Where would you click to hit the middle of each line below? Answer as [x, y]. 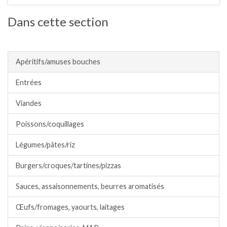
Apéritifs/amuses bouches [58, 61]
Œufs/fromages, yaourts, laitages [70, 207]
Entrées [29, 82]
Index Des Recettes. [53, 40]
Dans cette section [58, 21]
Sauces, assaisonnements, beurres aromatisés [90, 186]
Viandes [29, 103]
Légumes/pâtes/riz [45, 144]
